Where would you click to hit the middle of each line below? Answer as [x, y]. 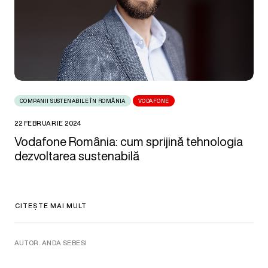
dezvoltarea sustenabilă [77, 156]
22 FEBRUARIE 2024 [48, 124]
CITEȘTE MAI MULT [51, 205]
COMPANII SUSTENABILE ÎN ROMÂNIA [73, 101]
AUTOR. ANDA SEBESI [51, 243]
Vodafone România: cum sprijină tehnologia [129, 142]
